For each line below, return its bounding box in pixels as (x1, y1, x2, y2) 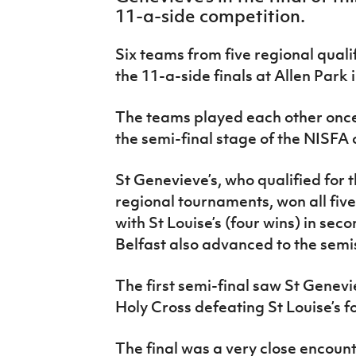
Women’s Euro (12, 41, 102, 58)
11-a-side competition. (114, 4, 305, 27)
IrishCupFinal (12, 4, 95, 21)
